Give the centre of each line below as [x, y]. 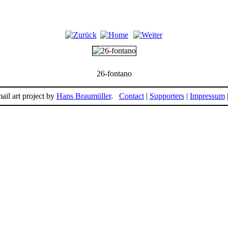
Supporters [167, 96]
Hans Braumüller [83, 96]
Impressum [207, 96]
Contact [131, 96]
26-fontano [114, 74]
